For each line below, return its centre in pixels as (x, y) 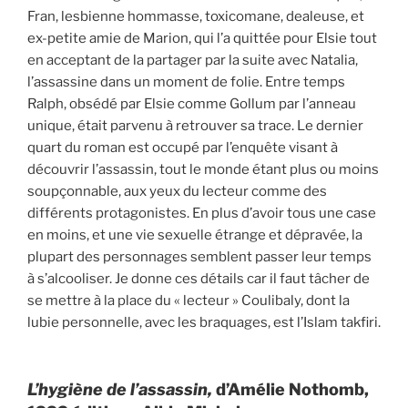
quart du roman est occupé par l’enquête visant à (183, 147)
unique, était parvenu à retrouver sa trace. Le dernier (195, 125)
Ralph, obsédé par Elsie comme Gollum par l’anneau (192, 103)
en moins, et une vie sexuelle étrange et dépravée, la (195, 235)
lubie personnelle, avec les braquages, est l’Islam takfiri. (204, 322)
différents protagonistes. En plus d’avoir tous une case (202, 213)
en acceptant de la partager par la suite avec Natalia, (193, 60)
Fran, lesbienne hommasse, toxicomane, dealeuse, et (196, 16)
